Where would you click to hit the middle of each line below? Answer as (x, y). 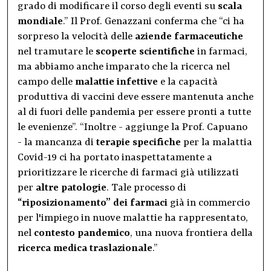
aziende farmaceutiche (189, 37)
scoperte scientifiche (145, 52)
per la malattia (217, 143)
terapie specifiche (139, 143)
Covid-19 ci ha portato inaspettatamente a (115, 158)
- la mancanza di (57, 143)
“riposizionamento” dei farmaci (93, 203)
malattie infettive (116, 82)
